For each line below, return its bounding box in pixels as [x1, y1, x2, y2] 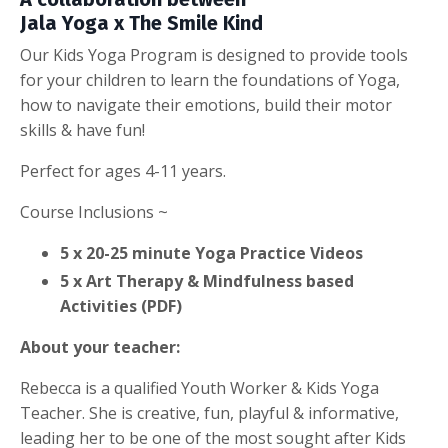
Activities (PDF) [60, 295, 182, 318]
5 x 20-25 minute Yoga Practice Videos [60, 242, 367, 265]
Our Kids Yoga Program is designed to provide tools [20, 44, 408, 67]
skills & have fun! [20, 119, 145, 142]
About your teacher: [20, 336, 180, 359]
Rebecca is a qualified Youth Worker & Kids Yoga [20, 377, 379, 400]
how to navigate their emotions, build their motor [20, 94, 392, 117]
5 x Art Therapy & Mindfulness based [60, 270, 354, 293]
